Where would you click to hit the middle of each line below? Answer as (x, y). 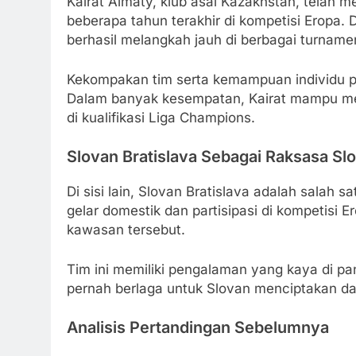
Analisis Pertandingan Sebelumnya (198, 328)
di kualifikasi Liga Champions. (161, 117)
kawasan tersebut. (126, 230)
